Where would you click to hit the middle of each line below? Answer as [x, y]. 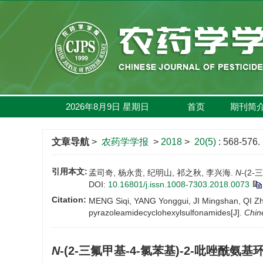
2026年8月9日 [93, 107]
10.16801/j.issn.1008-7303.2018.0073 [179, 184]
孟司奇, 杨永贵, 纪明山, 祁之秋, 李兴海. [162, 173]
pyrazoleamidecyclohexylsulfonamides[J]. [166, 213]
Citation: [69, 200]
